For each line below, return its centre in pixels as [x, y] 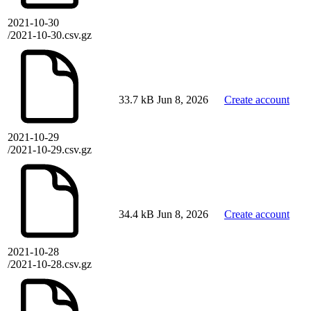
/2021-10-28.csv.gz [50, 264]
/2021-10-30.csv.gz [50, 35]
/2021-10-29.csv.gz [50, 150]
